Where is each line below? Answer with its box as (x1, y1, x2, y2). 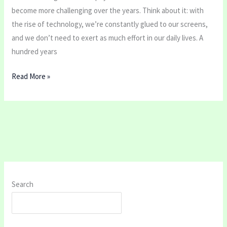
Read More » (12, 71, 51, 82)
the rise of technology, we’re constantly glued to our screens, (12, 19, 208, 29)
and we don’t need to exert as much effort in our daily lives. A (12, 32, 204, 43)
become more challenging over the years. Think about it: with (12, 5, 204, 15)
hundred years (12, 46, 58, 56)
